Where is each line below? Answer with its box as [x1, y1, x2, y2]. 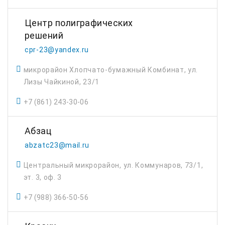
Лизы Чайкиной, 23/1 [23, 78, 100, 86]
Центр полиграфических [25, 18, 133, 28]
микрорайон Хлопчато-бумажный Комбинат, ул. [23, 66, 198, 74]
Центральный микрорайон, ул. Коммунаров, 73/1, [23, 161, 203, 169]
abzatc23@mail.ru [25, 141, 90, 149]
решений [25, 30, 64, 41]
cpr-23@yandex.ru [25, 46, 89, 54]
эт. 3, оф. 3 [23, 173, 62, 181]
